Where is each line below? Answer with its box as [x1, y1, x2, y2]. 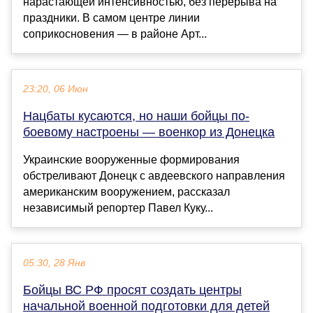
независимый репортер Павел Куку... [23, 201, 213, 214]
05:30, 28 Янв [23, 257, 85, 268]
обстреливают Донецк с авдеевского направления [23, 169, 285, 182]
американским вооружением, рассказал [23, 185, 230, 198]
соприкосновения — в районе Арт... [23, 27, 207, 40]
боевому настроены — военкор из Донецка [23, 124, 275, 139]
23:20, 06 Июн [23, 83, 88, 94]
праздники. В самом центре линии [23, 11, 200, 24]
